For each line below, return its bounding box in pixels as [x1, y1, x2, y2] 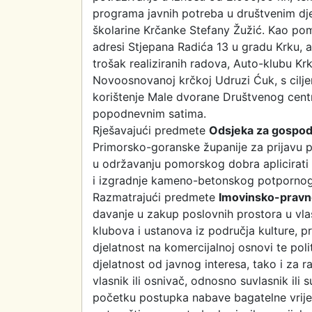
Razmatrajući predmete [93, 190, 219, 204]
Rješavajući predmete [93, 123, 209, 137]
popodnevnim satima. [93, 107, 206, 120]
